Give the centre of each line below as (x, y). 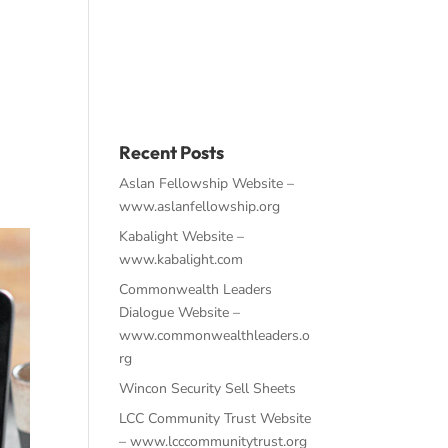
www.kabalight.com (181, 259)
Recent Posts (172, 152)
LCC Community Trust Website (215, 418)
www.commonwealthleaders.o (215, 335)
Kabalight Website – (182, 236)
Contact (284, 42)
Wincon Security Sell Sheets (208, 388)
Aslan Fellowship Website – (207, 183)
